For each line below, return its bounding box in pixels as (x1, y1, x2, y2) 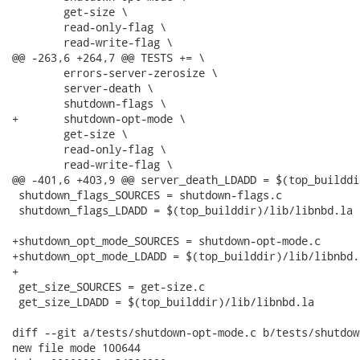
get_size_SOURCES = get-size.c (12, 279, 205, 294)
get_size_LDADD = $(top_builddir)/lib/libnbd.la (12, 294, 314, 309)
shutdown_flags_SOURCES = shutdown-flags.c (12, 187, 282, 202)
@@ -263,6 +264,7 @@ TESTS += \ (12, 50, 205, 65)
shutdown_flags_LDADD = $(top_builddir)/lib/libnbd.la (12, 202, 353, 218)
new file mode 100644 (12, 340, 141, 355)
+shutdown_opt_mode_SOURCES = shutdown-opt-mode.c (12, 233, 321, 248)
